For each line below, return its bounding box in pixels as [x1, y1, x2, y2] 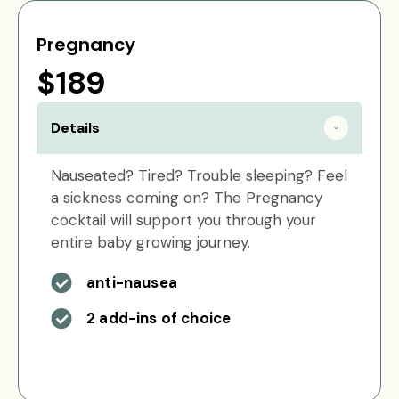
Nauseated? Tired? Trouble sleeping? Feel [51, 166, 347, 185]
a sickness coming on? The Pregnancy [51, 188, 322, 208]
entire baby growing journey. [51, 232, 250, 252]
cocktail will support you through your [51, 210, 316, 230]
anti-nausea [86, 273, 177, 292]
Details [51, 118, 100, 137]
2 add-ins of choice [86, 308, 232, 328]
